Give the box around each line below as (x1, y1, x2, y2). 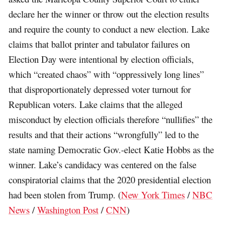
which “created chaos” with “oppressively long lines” (9, 68, 204, 81)
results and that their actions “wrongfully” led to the (9, 128, 199, 141)
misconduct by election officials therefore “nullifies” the (9, 113, 213, 126)
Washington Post (37, 203, 99, 216)
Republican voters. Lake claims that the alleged (9, 98, 183, 111)
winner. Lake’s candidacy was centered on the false (9, 158, 197, 171)
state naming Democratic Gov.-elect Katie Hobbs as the (9, 143, 214, 156)
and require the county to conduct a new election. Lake (9, 23, 210, 36)
